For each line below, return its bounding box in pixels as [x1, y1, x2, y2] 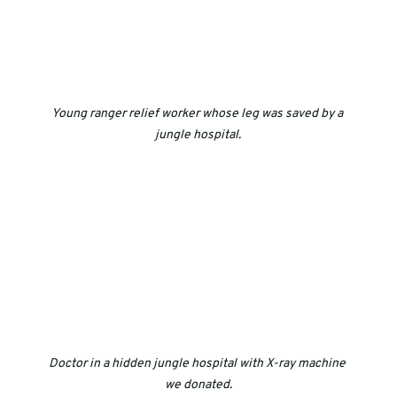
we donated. [164, 378, 232, 393]
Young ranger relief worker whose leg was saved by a [51, 106, 346, 122]
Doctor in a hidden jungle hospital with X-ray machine [48, 356, 348, 372]
